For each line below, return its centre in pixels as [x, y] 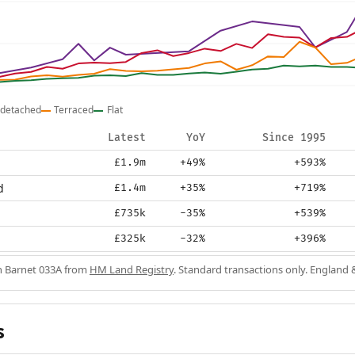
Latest [127, 138]
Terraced [74, 110]
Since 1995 [294, 138]
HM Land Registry [132, 270]
